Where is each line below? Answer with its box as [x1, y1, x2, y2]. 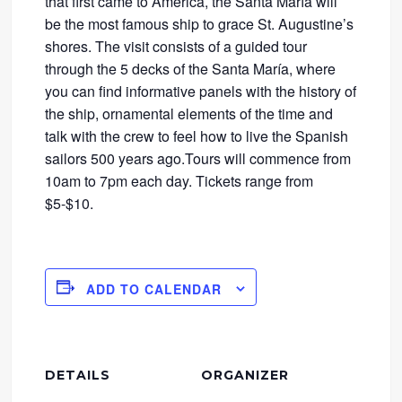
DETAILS [45, 366, 111, 383]
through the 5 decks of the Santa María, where [45, 58, 336, 80]
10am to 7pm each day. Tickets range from [45, 170, 314, 192]
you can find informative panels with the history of [45, 81, 357, 102]
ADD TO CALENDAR [86, 279, 223, 298]
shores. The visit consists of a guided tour [45, 36, 308, 57]
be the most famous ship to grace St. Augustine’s [45, 13, 354, 35]
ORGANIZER [201, 366, 289, 383]
